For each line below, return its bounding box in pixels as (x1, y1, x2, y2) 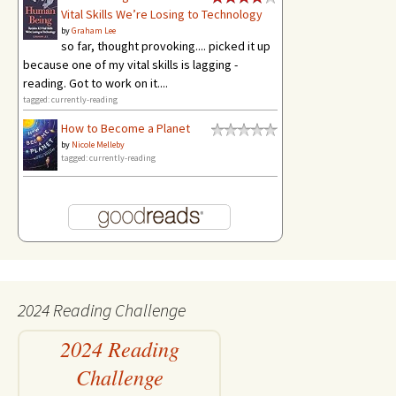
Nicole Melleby (72, 138, 125, 150)
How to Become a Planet (61, 119, 190, 136)
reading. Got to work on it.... (23, 74, 168, 91)
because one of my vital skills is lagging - (23, 56, 238, 72)
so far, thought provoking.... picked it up (61, 37, 270, 54)
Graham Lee (72, 24, 116, 36)
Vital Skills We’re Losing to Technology (61, 5, 263, 22)
